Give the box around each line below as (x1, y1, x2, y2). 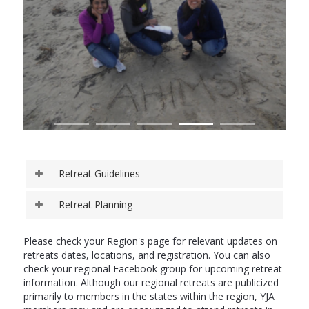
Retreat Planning (58, 198, 132, 212)
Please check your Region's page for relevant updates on (23, 235, 277, 248)
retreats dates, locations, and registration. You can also (23, 248, 270, 262)
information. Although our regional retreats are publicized (23, 276, 279, 290)
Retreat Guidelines (58, 167, 140, 181)
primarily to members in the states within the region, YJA (23, 290, 275, 303)
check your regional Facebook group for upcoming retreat (23, 262, 282, 276)
